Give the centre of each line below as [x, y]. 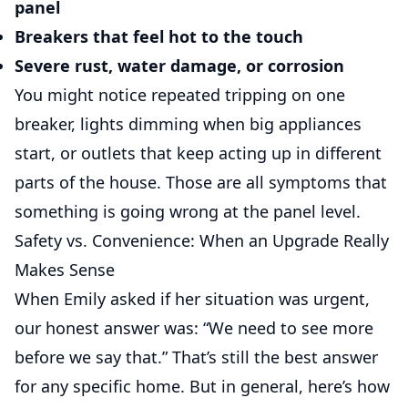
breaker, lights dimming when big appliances [188, 124]
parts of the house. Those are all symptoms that [201, 182]
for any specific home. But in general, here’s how [202, 386]
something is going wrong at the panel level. [188, 211]
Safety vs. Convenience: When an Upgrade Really [202, 240]
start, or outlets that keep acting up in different [198, 153]
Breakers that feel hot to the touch [159, 36]
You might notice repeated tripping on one [180, 95]
